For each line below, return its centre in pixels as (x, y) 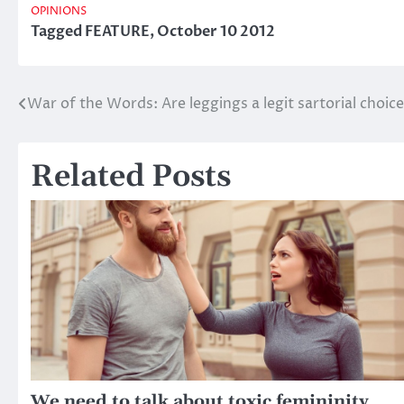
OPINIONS (59, 11)
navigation (76, 140)
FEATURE (117, 31)
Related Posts (131, 177)
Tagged (58, 31)
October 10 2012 (216, 31)
